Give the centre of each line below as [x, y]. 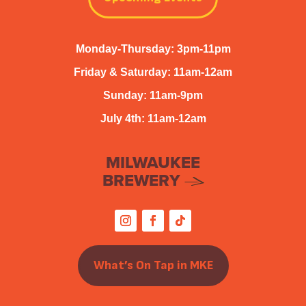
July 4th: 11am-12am [153, 118]
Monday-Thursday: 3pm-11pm [153, 48]
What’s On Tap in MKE [153, 266]
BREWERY [141, 180]
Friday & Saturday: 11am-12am [153, 72]
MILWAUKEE [153, 162]
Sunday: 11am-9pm [153, 95]
